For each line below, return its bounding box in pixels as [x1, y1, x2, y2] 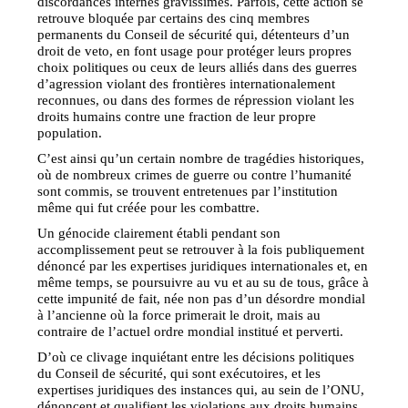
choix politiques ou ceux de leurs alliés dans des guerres [37, 58, 358, 75]
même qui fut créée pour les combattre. [37, 199, 260, 215]
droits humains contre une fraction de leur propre [37, 107, 317, 124]
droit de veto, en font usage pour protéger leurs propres [37, 42, 352, 58]
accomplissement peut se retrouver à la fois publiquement [37, 240, 365, 257]
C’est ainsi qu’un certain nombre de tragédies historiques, [37, 149, 365, 166]
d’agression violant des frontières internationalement [37, 75, 336, 91]
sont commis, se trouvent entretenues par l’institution [37, 182, 339, 199]
